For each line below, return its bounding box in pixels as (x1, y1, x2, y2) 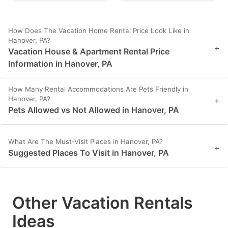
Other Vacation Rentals (12, 192, 193, 213)
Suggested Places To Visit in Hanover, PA (8, 147, 169, 158)
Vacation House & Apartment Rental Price (8, 46, 169, 56)
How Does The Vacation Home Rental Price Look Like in (8, 26, 189, 35)
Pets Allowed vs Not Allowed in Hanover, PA (8, 104, 179, 115)
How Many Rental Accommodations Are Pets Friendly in (8, 84, 188, 93)
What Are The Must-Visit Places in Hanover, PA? (8, 137, 163, 146)
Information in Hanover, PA (8, 58, 112, 69)
